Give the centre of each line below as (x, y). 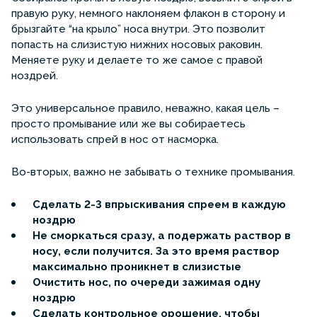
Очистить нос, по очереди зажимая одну (146, 282)
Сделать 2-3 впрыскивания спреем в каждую (159, 204)
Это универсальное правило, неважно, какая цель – (145, 108)
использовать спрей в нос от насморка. (116, 139)
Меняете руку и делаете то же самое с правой (137, 60)
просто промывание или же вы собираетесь (128, 123)
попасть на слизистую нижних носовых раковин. (137, 44)
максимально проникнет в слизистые (137, 266)
